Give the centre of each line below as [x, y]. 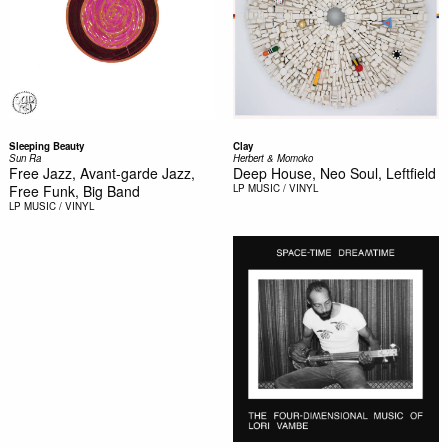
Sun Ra [24, 157]
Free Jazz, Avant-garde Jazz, [101, 172]
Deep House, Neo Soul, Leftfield [334, 172]
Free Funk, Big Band [74, 190]
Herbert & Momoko [272, 157]
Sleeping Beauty [46, 145]
